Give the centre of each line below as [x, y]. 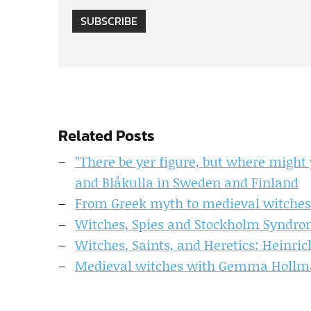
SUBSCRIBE [109, 21]
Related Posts [107, 136]
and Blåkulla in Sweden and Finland [187, 182]
